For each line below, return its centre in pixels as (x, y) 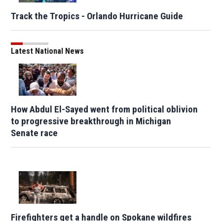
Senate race (35, 133)
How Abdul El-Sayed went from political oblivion (105, 110)
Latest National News (48, 51)
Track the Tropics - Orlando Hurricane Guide (97, 16)
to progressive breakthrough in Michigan (91, 121)
